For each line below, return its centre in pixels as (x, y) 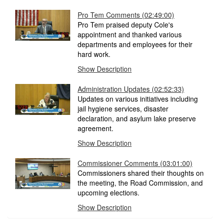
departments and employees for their (135, 44)
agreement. (96, 128)
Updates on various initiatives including (138, 99)
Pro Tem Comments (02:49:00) (126, 15)
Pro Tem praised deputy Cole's (125, 25)
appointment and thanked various (130, 35)
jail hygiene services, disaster (123, 109)
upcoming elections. (109, 193)
